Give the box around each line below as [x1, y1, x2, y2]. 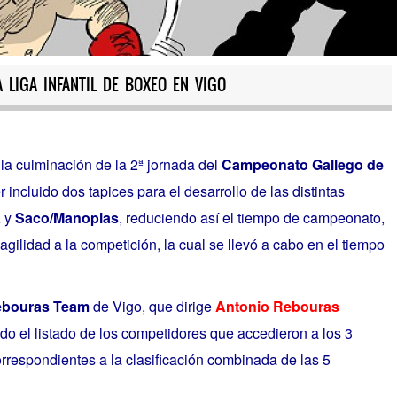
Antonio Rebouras [214, 295, 339, 316]
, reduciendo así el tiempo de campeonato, [118, 207, 385, 229]
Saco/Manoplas [14, 207, 119, 229]
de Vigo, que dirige [89, 295, 215, 316]
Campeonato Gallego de [221, 154, 384, 175]
